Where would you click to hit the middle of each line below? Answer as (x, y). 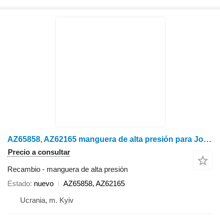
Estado (19, 184)
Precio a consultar (39, 152)
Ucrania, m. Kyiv (47, 200)
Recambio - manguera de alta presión (68, 169)
